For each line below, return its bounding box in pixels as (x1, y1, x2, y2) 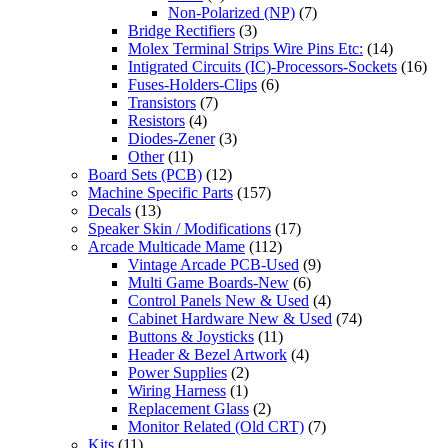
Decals (88, 201, 131, 219)
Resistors (128, 111, 185, 129)
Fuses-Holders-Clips (128, 75, 257, 93)
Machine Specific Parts (88, 183, 233, 201)
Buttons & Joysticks (128, 327, 254, 345)
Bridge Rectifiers (128, 21, 235, 39)
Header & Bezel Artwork (128, 345, 287, 363)
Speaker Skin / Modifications (88, 219, 271, 237)
